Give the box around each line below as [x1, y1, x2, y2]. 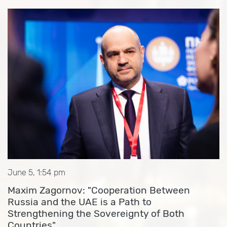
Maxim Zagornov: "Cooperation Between [8, 184, 190, 196]
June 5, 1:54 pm [8, 168, 65, 177]
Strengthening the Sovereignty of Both [8, 208, 184, 219]
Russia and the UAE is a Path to [8, 196, 152, 208]
